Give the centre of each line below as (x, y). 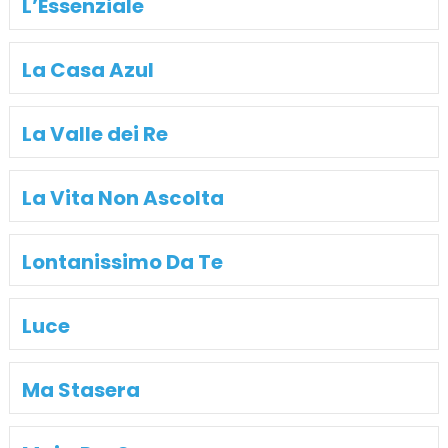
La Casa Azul (87, 69)
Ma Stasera (80, 389)
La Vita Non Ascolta (122, 197)
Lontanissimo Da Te (122, 261)
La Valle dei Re (94, 133)
